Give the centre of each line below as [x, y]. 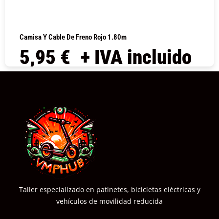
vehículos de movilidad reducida [109, 201]
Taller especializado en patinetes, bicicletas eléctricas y [109, 189]
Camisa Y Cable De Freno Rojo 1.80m [73, 37]
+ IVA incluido [136, 57]
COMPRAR [109, 81]
